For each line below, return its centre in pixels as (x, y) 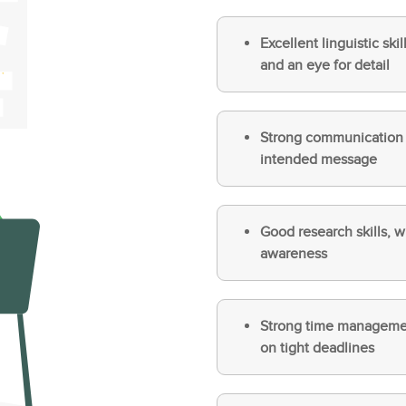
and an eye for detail (325, 65)
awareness (294, 253)
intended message (319, 159)
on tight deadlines (317, 348)
